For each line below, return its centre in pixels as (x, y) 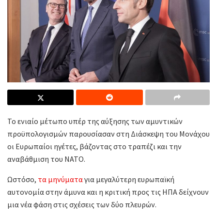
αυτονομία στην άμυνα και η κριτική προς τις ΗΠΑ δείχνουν (108, 192)
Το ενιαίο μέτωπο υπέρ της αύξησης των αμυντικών (95, 121)
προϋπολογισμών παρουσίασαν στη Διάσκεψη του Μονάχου (108, 133)
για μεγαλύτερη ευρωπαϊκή (129, 179)
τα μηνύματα (60, 179)
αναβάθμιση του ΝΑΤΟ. (46, 159)
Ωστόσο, (23, 179)
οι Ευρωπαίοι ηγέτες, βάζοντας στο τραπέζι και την (94, 146)
